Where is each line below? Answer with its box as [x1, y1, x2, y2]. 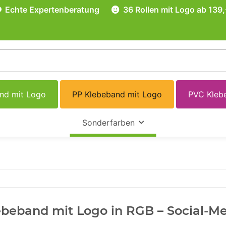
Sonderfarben [82, 118, 135, 128]
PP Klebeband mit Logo [72, 89, 162, 100]
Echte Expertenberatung [3, 5, 99, 15]
